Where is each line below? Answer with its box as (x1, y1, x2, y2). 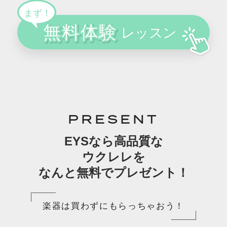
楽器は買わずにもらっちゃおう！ (42, 201, 185, 211)
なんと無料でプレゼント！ (38, 165, 189, 179)
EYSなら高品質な (64, 134, 163, 148)
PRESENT (68, 111, 159, 130)
